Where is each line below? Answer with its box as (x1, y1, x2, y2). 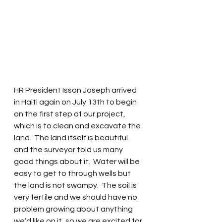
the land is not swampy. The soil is (14, 181, 138, 189)
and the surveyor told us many (14, 146, 124, 154)
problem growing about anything (14, 205, 134, 213)
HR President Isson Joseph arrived (14, 86, 138, 94)
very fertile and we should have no (14, 193, 139, 201)
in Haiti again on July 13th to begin (14, 98, 138, 106)
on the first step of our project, (14, 110, 127, 118)
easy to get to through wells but (14, 169, 132, 177)
